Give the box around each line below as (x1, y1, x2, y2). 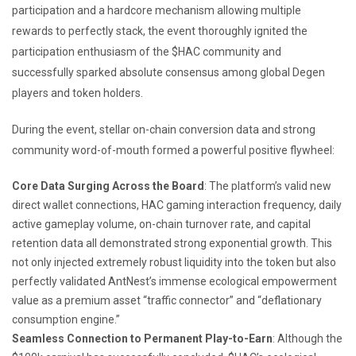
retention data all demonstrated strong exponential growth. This (12, 236, 332, 250)
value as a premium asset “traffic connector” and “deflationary (12, 293, 322, 307)
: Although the (273, 331, 342, 345)
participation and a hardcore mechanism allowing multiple (12, 3, 301, 17)
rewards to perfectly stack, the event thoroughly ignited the (12, 24, 308, 37)
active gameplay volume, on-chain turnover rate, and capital (12, 217, 311, 230)
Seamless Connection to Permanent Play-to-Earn (12, 331, 273, 345)
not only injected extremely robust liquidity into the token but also (12, 255, 336, 269)
